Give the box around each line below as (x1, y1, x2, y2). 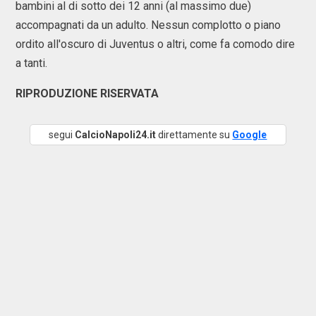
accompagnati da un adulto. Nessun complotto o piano (16, 18, 281, 32)
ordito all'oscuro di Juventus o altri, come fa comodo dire (16, 37, 295, 51)
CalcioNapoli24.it (75, 129, 157, 140)
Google (232, 129, 267, 140)
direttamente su (156, 129, 233, 140)
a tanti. (16, 56, 47, 70)
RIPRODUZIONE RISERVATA (16, 87, 159, 100)
